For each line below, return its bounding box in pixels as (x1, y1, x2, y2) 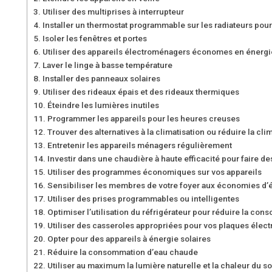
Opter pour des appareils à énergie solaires (47, 234, 211, 243)
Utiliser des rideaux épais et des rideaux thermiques (42, 87, 239, 97)
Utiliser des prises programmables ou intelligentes (47, 194, 239, 203)
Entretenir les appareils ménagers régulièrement (47, 140, 232, 150)
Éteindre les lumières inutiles (47, 100, 159, 110)
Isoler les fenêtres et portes (42, 33, 147, 43)
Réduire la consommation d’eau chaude (47, 247, 198, 257)
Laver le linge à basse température (42, 60, 172, 70)
